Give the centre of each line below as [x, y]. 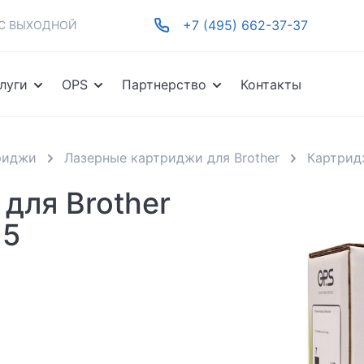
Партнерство [165, 84]
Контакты [271, 84]
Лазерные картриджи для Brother [172, 158]
